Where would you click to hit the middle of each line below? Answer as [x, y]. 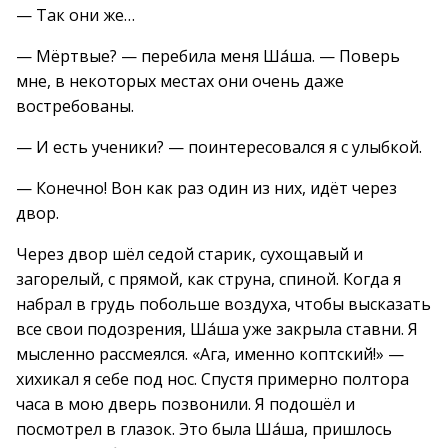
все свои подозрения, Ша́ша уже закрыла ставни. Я [217, 329]
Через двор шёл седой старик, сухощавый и [189, 254]
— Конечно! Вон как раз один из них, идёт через [206, 188]
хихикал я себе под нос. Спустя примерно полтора [212, 379]
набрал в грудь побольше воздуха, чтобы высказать [223, 304]
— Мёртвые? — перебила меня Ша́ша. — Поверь [208, 56]
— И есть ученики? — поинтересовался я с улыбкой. [219, 147]
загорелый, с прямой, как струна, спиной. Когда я [208, 279]
